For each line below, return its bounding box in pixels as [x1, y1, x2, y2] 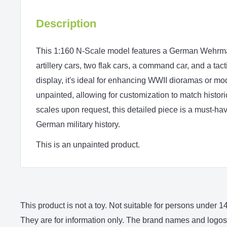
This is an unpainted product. [36, 140, 140, 149]
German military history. [36, 120, 120, 129]
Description [36, 17, 96, 30]
